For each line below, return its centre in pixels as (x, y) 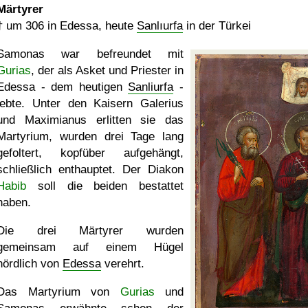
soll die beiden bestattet (105, 186)
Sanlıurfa (160, 26)
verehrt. (123, 264)
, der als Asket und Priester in (107, 70)
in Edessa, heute (90, 26)
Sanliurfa (151, 87)
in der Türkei (217, 26)
